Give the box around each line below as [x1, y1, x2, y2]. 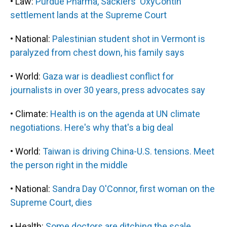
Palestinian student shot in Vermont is [52, 33, 205, 44]
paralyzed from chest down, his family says [10, 47, 184, 58]
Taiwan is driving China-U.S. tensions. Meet [43, 146, 214, 157]
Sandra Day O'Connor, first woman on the [52, 183, 215, 194]
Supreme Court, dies [10, 197, 92, 208]
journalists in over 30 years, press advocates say [10, 85, 205, 95]
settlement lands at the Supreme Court [10, 10, 167, 20]
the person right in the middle [10, 160, 128, 170]
